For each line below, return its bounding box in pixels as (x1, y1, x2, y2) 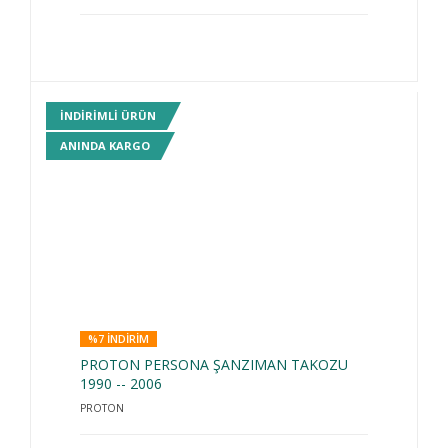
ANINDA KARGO (60, 138, 150, 154)
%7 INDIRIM (88, 331, 149, 346)
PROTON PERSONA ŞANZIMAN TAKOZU (80, 355, 348, 374)
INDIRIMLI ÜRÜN (60, 108, 156, 124)
